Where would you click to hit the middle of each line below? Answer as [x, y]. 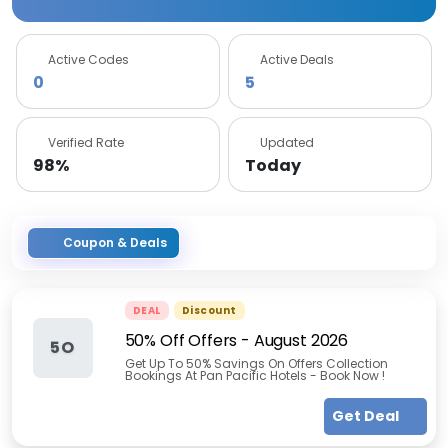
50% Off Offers [181, 340]
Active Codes [88, 59]
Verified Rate [86, 142]
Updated [287, 142]
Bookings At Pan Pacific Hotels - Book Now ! [254, 375]
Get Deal [366, 416]
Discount [209, 310]
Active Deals [297, 59]
